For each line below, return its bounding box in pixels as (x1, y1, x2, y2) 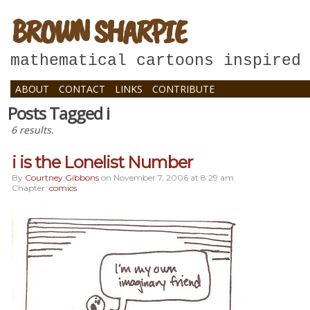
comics (49, 183, 77, 193)
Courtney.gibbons (25, 172, 99, 183)
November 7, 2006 (113, 172, 188, 183)
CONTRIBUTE (152, 82, 215, 95)
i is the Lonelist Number (12, 152, 192, 172)
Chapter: (12, 183, 49, 193)
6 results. (11, 123, 54, 136)
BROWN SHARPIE (11, 10, 185, 52)
